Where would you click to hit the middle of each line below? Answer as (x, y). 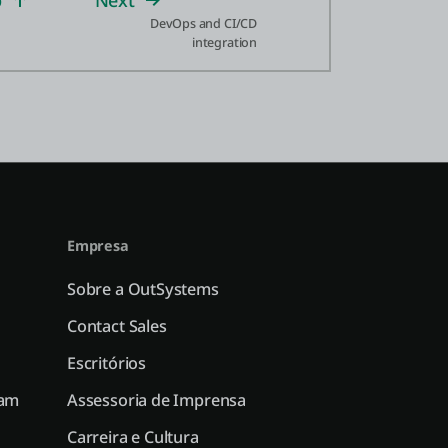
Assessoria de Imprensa (157, 400)
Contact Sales (117, 326)
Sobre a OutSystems (143, 289)
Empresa (98, 245)
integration (224, 42)
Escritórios (107, 363)
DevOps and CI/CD (203, 23)
